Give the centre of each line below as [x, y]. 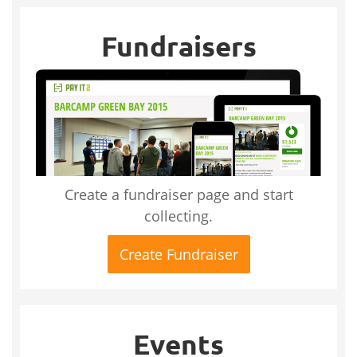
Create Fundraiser [178, 254]
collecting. [178, 216]
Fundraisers [178, 46]
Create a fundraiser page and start [178, 194]
